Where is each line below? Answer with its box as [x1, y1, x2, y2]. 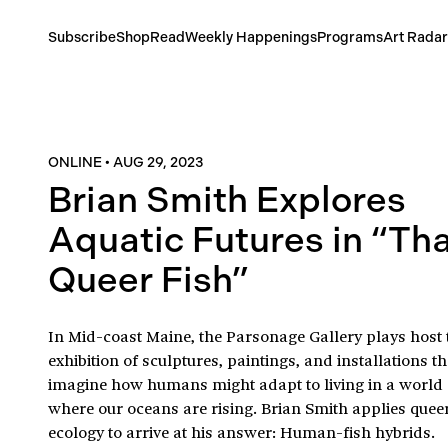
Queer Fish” [48, 259, 249, 301]
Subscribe [48, 29, 116, 46]
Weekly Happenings [185, 29, 317, 46]
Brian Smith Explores [48, 179, 406, 221]
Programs [317, 29, 383, 46]
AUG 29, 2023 [113, 154, 204, 170]
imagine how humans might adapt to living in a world [48, 372, 443, 395]
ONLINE [48, 154, 102, 170]
